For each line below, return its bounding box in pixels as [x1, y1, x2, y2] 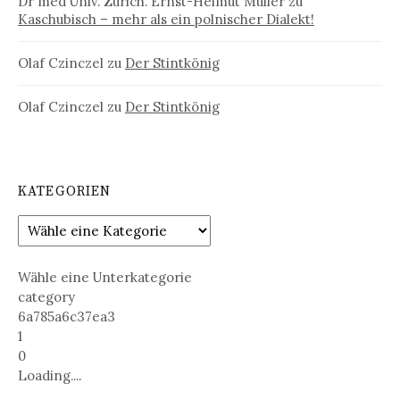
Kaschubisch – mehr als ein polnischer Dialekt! [18, 11, 314, 29]
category [18, 287, 75, 305]
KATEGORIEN [18, 183, 112, 201]
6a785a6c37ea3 [18, 307, 115, 325]
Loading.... [18, 366, 81, 384]
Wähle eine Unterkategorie [18, 268, 192, 286]
